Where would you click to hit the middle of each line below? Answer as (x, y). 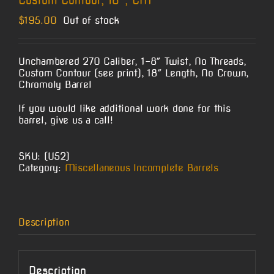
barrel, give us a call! (66, 120)
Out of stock (91, 21)
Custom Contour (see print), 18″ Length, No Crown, (134, 73)
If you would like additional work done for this (124, 109)
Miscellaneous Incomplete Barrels (141, 168)
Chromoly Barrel (55, 85)
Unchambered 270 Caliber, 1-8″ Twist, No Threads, (132, 62)
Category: (42, 168)
